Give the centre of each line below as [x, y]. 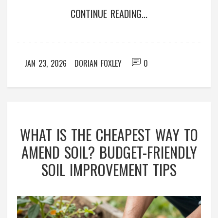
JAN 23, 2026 [45, 64]
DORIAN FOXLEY [98, 64]
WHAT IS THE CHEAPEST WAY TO [109, 135]
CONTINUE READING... [109, 14]
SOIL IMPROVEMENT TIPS [109, 170]
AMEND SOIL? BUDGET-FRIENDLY [109, 152]
